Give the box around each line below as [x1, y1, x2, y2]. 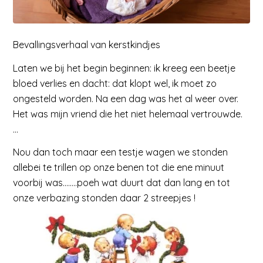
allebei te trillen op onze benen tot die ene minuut [13, 161, 225, 174]
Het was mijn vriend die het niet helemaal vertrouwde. [13, 107, 243, 120]
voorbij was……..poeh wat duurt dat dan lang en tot [13, 177, 231, 189]
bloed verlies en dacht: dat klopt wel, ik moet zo [13, 77, 217, 89]
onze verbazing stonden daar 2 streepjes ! [13, 192, 196, 204]
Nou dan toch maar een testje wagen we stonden [13, 146, 228, 159]
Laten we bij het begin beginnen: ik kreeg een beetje [13, 62, 236, 74]
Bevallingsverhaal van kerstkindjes [13, 39, 161, 51]
